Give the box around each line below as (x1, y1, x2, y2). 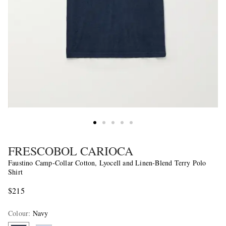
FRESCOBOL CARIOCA (8, 143, 133, 159)
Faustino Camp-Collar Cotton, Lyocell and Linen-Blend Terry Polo (8, 158, 206, 168)
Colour (8, 208, 29, 218)
